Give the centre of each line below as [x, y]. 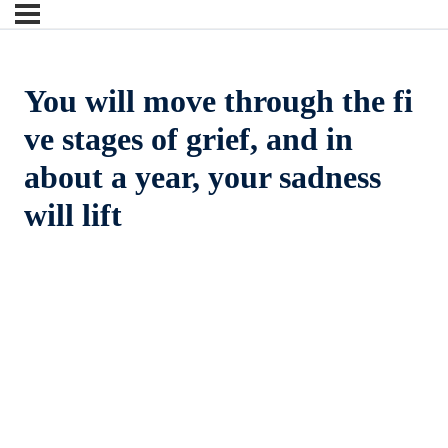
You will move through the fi [218, 101]
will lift [73, 215]
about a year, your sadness [202, 177]
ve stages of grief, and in [188, 139]
